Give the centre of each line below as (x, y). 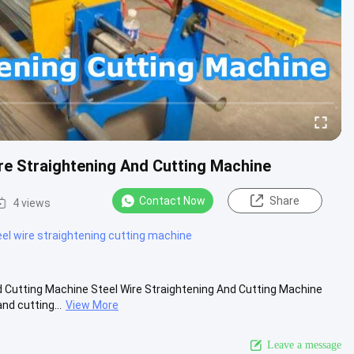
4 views (32, 203)
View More (92, 305)
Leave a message (304, 345)
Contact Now (172, 201)
